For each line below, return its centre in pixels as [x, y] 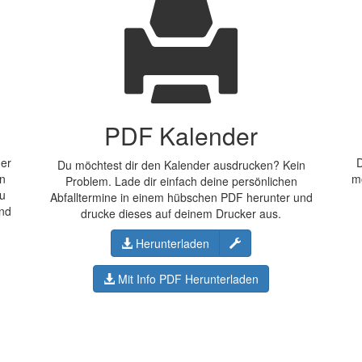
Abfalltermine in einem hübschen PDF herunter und [181, 197]
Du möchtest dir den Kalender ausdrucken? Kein [181, 165]
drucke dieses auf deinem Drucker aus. [181, 213]
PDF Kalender [181, 135]
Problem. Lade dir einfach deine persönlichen [181, 181]
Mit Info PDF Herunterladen [187, 279]
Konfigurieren [274, 242]
